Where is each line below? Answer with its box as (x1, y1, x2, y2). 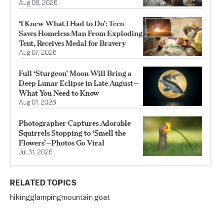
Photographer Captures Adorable (19, 118, 131, 128)
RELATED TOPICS (10, 180, 76, 188)
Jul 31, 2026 (19, 149, 53, 156)
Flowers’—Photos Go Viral (19, 138, 105, 148)
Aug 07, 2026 (19, 50, 57, 57)
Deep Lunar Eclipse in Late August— (19, 78, 139, 88)
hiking (10, 194, 30, 202)
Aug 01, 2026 (19, 100, 56, 107)
